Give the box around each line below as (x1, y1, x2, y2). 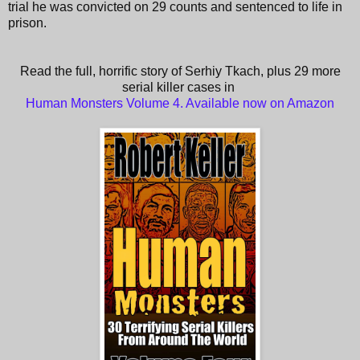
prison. (8, 15, 47, 30)
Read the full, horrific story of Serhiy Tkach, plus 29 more (19, 63, 341, 78)
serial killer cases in (122, 80, 238, 94)
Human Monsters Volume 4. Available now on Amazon (26, 96, 334, 110)
